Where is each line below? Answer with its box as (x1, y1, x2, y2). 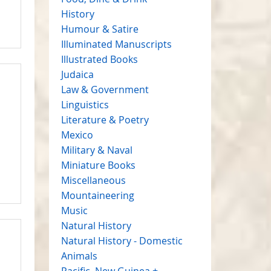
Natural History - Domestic (60, 233, 183, 247)
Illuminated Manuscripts (60, 37, 172, 51)
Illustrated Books (60, 52, 138, 66)
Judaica (60, 67, 94, 81)
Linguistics (60, 97, 109, 111)
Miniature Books (60, 158, 135, 172)
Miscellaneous (60, 173, 126, 187)
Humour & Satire (60, 22, 139, 36)
